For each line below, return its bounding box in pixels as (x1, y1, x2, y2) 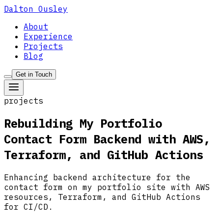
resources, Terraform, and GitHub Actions (4, 192, 200, 202)
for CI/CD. (4, 201, 53, 212)
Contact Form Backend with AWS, (4, 131, 210, 147)
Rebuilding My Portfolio (4, 115, 162, 131)
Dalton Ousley (4, 4, 68, 14)
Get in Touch (16, 71, 52, 78)
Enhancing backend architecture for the (4, 172, 191, 182)
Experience (24, 31, 73, 41)
